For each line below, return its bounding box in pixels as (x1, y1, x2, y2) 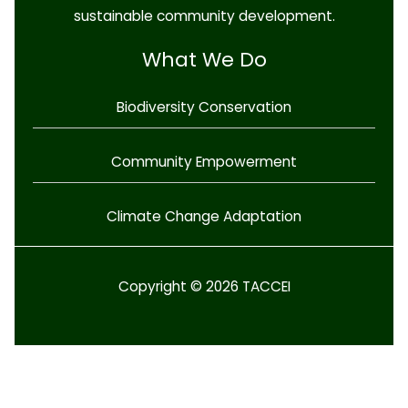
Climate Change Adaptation (107, 206, 301, 226)
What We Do (141, 46, 267, 75)
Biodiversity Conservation (117, 97, 291, 117)
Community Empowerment (111, 151, 297, 171)
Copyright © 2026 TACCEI (117, 276, 291, 296)
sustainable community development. (73, 6, 335, 26)
